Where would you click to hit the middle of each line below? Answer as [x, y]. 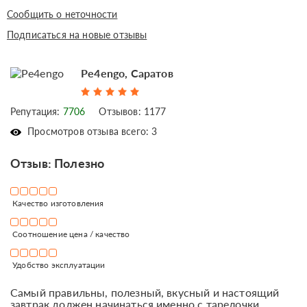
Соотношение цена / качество [70, 234]
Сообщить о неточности [62, 14]
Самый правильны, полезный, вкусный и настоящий [145, 292]
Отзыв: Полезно [58, 163]
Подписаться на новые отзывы [77, 34]
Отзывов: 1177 [133, 111]
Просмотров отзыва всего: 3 [91, 131]
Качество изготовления [57, 203]
